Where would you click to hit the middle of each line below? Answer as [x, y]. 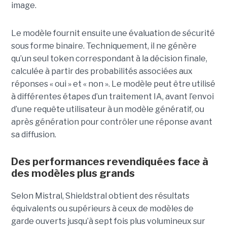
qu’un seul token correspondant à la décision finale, [109, 59]
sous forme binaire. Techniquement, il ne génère [104, 46]
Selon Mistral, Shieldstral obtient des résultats [100, 196]
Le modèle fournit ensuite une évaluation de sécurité [113, 33]
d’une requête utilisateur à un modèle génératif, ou [107, 109]
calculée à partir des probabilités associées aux [102, 71]
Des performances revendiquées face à [109, 162]
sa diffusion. [33, 135]
